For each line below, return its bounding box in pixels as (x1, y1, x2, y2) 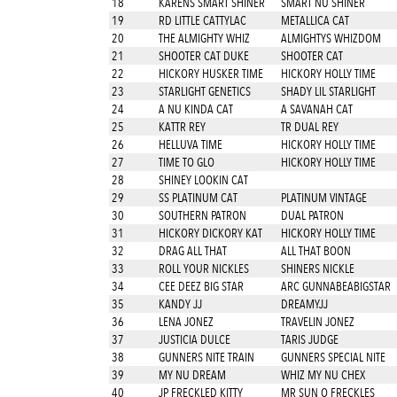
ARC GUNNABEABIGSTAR (280, 279, 391, 293)
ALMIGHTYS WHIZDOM (280, 31, 381, 45)
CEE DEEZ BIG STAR (156, 279, 244, 293)
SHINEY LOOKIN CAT (156, 173, 248, 187)
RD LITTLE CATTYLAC (156, 13, 246, 27)
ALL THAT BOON (280, 244, 351, 258)
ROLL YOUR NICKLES (156, 261, 249, 276)
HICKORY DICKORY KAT (156, 226, 262, 240)
